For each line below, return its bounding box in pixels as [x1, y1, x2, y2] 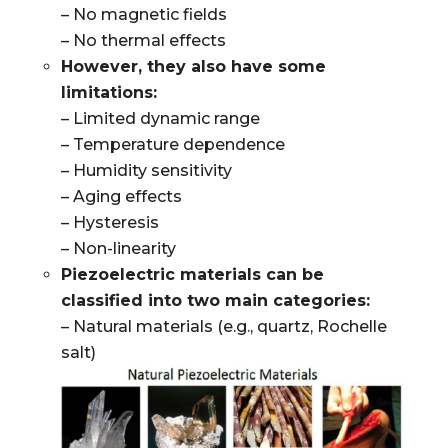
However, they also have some [60, 57, 326, 77]
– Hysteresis [60, 213, 159, 233]
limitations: [60, 83, 157, 103]
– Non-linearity [60, 239, 176, 259]
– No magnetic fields [60, 5, 227, 25]
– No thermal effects [60, 31, 226, 51]
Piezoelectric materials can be [60, 265, 324, 285]
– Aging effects [60, 187, 182, 207]
